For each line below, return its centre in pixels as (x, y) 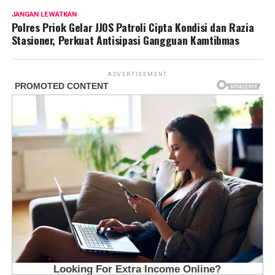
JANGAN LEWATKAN (44, 15)
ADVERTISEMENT (137, 75)
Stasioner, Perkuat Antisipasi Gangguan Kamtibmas (125, 40)
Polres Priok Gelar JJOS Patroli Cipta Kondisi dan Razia (133, 27)
